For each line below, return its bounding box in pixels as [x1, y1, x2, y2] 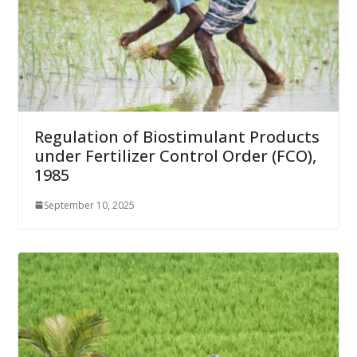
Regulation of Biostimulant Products [33, 125, 320, 147]
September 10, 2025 [43, 198, 135, 212]
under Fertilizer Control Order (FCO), [33, 144, 316, 167]
